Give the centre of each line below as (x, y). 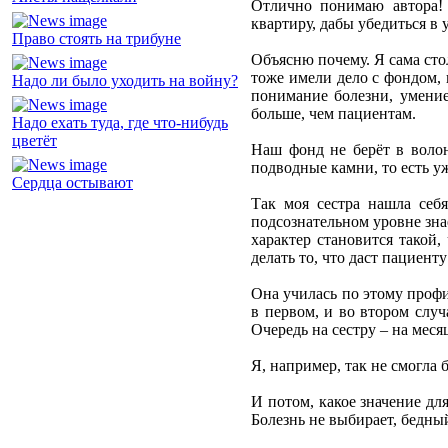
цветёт (34, 141)
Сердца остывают (72, 183)
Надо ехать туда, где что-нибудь (120, 123)
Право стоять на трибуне (96, 39)
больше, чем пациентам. (333, 114)
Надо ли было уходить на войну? (125, 81)
